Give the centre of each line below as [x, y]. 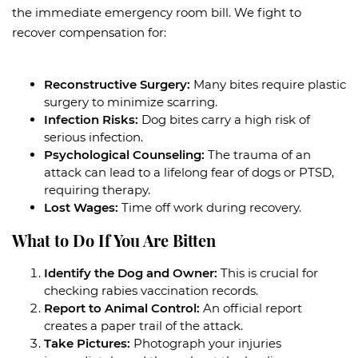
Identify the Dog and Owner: [131, 272]
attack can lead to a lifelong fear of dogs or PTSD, [189, 172]
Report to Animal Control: [122, 308]
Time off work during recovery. [210, 207]
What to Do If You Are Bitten [114, 240]
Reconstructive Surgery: [117, 84]
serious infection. [93, 137]
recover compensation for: [89, 32]
